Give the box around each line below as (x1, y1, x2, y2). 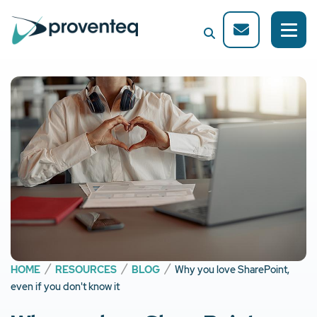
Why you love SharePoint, (175, 263, 289, 277)
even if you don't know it (11, 280, 120, 294)
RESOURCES (55, 263, 117, 277)
